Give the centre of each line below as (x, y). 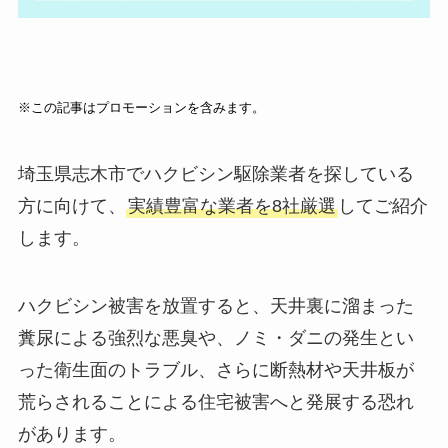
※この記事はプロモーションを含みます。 (141, 107)
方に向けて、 (71, 205)
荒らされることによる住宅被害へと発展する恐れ (215, 401)
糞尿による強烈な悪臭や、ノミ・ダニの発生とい (215, 337)
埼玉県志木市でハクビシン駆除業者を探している (215, 173)
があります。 (71, 433)
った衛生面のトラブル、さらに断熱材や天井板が (215, 369)
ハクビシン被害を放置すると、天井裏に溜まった (215, 305)
